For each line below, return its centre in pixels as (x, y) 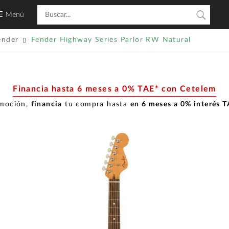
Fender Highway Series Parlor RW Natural (111, 40)
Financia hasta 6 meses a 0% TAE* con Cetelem (114, 89)
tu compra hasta (96, 104)
